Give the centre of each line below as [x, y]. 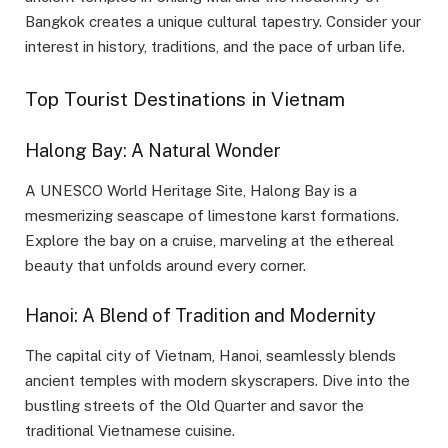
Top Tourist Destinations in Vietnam [185, 98]
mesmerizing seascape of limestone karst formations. [212, 215]
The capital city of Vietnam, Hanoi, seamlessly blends [210, 355]
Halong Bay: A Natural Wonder [153, 151]
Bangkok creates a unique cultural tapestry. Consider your [223, 21]
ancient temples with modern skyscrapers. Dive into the [217, 380]
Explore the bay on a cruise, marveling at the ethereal [209, 240]
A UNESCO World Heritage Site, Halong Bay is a [191, 190]
